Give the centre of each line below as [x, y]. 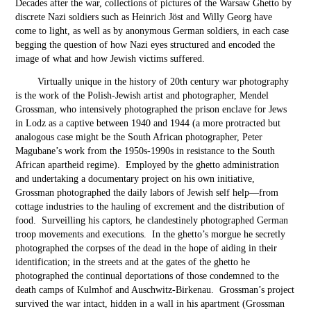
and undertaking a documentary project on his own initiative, [135, 179]
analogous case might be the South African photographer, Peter [139, 137]
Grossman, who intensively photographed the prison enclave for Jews [151, 109]
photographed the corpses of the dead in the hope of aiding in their [146, 248]
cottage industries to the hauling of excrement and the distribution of [150, 207]
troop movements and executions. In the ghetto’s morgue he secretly [151, 234]
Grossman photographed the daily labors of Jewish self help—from [147, 193]
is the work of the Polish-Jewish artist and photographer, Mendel [142, 95]
